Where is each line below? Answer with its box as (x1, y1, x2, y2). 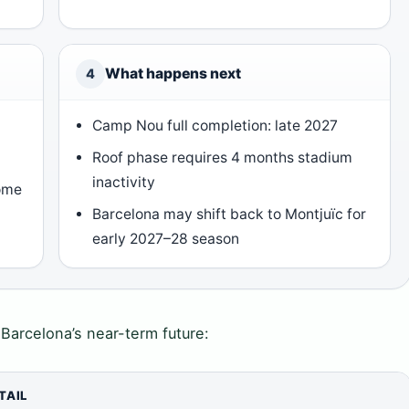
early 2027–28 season (92, 230, 240, 248)
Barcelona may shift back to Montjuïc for (92, 205, 367, 224)
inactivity (92, 173, 156, 192)
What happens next (105, 65, 241, 83)
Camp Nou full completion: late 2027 (92, 117, 339, 135)
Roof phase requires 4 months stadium (92, 149, 353, 167)
